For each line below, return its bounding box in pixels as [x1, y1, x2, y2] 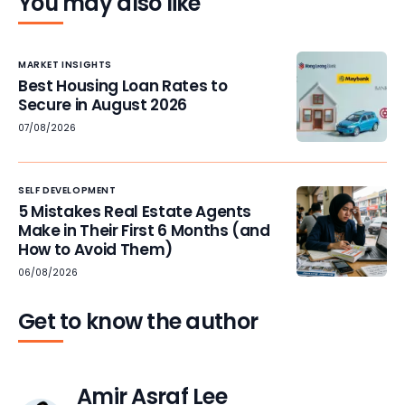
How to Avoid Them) [18, 238, 173, 260]
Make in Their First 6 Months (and [18, 219, 270, 241]
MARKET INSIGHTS [18, 58, 112, 72]
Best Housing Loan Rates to [18, 75, 228, 98]
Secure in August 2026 [18, 94, 187, 117]
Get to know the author [18, 306, 259, 336]
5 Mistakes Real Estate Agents [18, 200, 252, 222]
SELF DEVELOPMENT [18, 183, 117, 197]
